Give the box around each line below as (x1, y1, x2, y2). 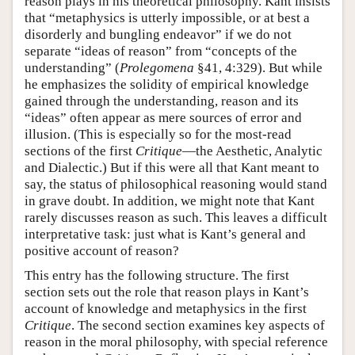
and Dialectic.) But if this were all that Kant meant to (25, 159, 319, 175)
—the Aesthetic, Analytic (182, 143, 323, 158)
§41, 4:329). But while (194, 59, 323, 75)
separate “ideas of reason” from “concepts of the (25, 43, 297, 59)
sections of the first (25, 143, 136, 158)
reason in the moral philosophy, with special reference (25, 334, 328, 349)
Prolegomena (120, 59, 194, 75)
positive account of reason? (25, 242, 179, 258)
